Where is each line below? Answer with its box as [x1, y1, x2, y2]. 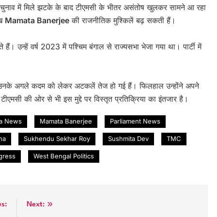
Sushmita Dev [108, 134, 149, 142]
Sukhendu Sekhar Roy [24, 134, 90, 142]
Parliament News [110, 117, 160, 125]
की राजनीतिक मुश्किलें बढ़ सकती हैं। [69, 15, 176, 25]
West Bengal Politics [33, 152, 94, 160]
